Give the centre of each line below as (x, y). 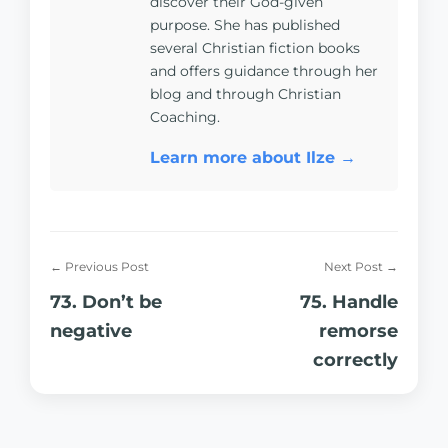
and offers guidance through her (264, 71)
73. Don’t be (106, 301)
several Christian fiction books (255, 48)
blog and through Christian (245, 94)
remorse (358, 330)
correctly (355, 359)
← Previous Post (99, 266)
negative (91, 330)
